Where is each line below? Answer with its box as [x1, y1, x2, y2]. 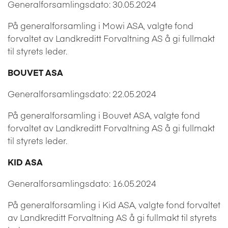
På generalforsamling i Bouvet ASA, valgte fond [8, 108, 200, 121]
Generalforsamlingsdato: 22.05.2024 [8, 87, 156, 100]
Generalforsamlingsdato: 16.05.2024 [8, 177, 156, 189]
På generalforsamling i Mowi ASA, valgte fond [8, 19, 193, 32]
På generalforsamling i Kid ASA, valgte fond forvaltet [8, 198, 220, 211]
